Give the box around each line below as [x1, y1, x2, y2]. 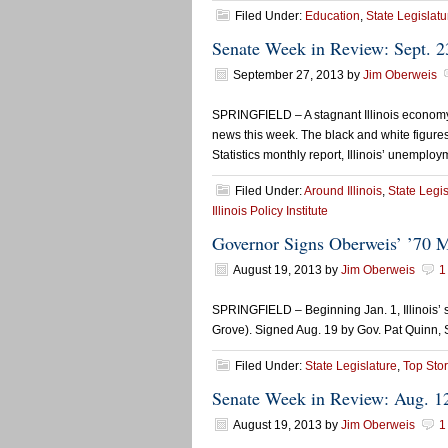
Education [305, 9, 360, 23]
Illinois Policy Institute [212, 204, 328, 218]
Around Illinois [304, 184, 382, 198]
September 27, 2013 [233, 68, 344, 82]
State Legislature [305, 359, 397, 373]
